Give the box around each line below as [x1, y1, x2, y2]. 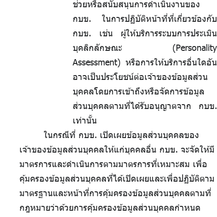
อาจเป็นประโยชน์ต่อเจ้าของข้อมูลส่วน [73, 71, 208, 82]
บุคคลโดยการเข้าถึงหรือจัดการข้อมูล [73, 86, 204, 97]
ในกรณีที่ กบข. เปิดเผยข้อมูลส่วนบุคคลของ [44, 129, 199, 140]
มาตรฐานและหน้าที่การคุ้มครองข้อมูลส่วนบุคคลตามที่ [19, 187, 211, 199]
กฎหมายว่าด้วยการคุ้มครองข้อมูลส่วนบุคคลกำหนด [19, 202, 201, 213]
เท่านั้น [73, 115, 97, 126]
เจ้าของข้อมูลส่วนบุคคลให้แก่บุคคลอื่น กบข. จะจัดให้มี [19, 144, 215, 155]
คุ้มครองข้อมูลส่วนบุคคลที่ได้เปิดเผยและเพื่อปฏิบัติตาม [19, 173, 215, 184]
